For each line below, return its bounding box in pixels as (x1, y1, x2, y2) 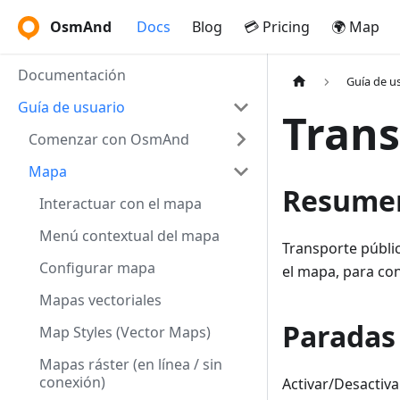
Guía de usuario (18, 97, 125, 117)
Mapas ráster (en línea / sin (39, 354, 222, 374)
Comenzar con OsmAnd (29, 129, 189, 149)
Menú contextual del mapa (39, 226, 220, 246)
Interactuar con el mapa (39, 194, 202, 213)
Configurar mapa (39, 258, 155, 278)
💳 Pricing (244, 17, 310, 37)
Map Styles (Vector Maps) (39, 322, 211, 342)
